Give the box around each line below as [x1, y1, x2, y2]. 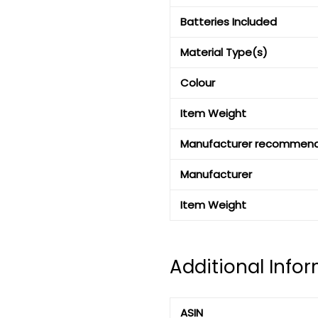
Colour [180, 75, 215, 91]
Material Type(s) [180, 45, 268, 60]
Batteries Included [180, 14, 277, 30]
